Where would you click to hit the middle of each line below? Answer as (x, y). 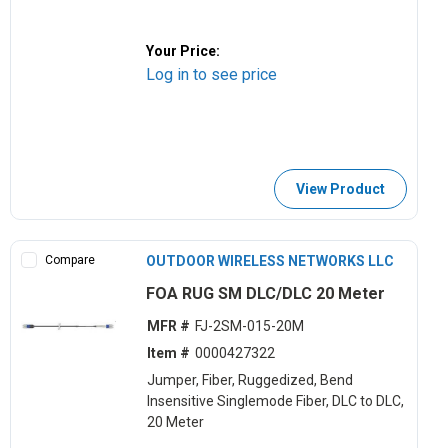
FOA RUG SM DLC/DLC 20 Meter (266, 293)
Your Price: (183, 50)
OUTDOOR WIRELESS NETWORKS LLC (270, 260)
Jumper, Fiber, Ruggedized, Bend (249, 380)
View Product (340, 188)
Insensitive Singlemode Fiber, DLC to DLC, (275, 401)
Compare (70, 259)
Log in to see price (212, 74)
